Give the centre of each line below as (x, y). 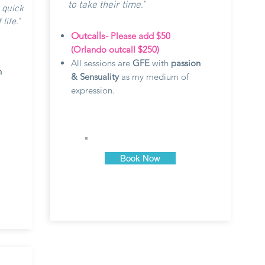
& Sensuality (96, 77)
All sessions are (102, 63)
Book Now (140, 158)
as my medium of (155, 77)
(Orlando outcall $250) (116, 49)
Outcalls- (90, 36)
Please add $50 (139, 36)
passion (186, 63)
